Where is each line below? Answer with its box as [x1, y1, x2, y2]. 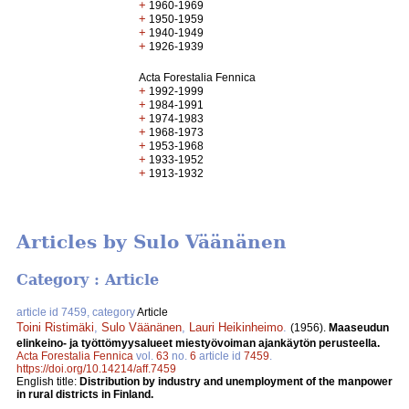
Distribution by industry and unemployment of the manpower [79, 374, 393, 388]
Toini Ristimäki [16, 320, 94, 334]
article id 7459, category [16, 305, 137, 319]
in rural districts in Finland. [16, 387, 153, 401]
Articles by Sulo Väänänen [16, 231, 287, 254]
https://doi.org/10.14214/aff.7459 [16, 362, 176, 375]
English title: [16, 374, 79, 388]
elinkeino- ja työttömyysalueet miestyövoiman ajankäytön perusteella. [16, 336, 380, 350]
